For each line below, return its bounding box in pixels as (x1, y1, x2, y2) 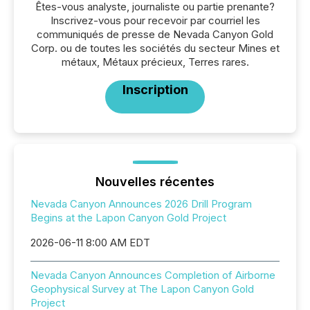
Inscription (122, 82, 188, 98)
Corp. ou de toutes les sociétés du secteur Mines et (30, 42, 280, 55)
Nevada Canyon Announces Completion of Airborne (30, 268, 275, 282)
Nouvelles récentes (95, 174, 215, 190)
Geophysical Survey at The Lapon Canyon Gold (30, 282, 254, 296)
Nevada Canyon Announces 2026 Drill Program (30, 197, 252, 211)
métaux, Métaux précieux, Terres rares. (61, 55, 249, 69)
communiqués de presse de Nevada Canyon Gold (37, 28, 273, 42)
